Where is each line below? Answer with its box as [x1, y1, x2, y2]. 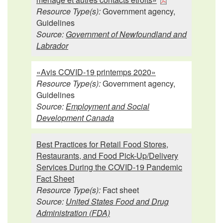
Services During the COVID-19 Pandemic [36, 161, 182, 173]
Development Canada [36, 111, 114, 123]
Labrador [36, 39, 68, 51]
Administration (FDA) [36, 207, 110, 219]
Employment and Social [66, 100, 149, 112]
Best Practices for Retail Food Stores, [36, 138, 168, 150]
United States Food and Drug [66, 195, 169, 207]
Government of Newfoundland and [66, 28, 187, 40]
